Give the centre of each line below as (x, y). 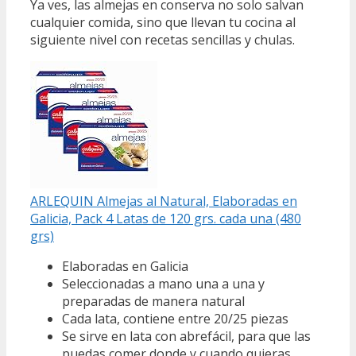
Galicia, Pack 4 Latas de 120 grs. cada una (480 (166, 219)
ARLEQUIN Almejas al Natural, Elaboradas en (164, 201)
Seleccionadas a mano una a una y (163, 284)
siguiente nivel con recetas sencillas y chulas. (163, 40)
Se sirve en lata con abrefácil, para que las (186, 337)
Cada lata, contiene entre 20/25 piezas (175, 319)
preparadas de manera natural (153, 302)
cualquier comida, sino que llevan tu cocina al (163, 23)
